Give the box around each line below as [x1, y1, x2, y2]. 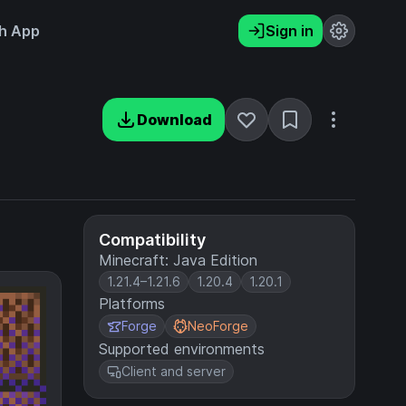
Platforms [99, 295, 165, 313]
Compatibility [99, 230, 206, 249]
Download [137, 111, 212, 129]
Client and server [121, 363, 226, 379]
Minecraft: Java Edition [99, 251, 257, 269]
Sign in [266, 22, 314, 40]
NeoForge [188, 318, 248, 333]
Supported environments [99, 340, 265, 358]
